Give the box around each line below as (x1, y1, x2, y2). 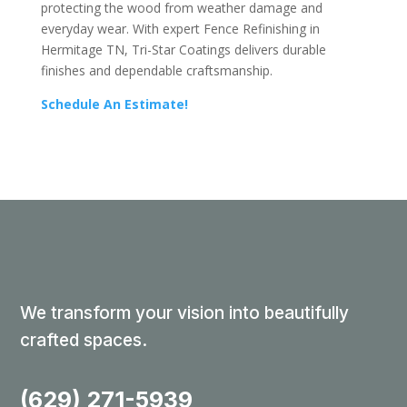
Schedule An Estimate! (40, 94, 188, 113)
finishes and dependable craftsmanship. (40, 61, 273, 79)
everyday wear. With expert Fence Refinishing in (40, 19, 320, 37)
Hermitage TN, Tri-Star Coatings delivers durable (40, 40, 326, 58)
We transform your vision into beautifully (20, 302, 350, 323)
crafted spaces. (20, 329, 148, 351)
